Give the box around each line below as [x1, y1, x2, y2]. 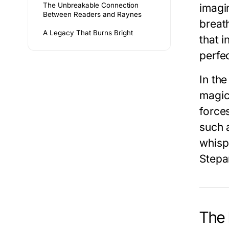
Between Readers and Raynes [43, 10, 142, 19]
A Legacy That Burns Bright [43, 29, 133, 37]
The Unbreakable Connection [43, 1, 139, 10]
